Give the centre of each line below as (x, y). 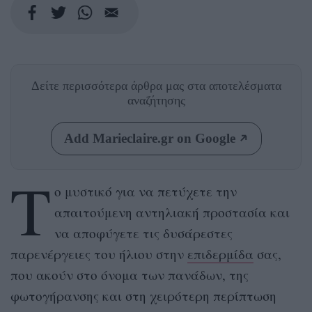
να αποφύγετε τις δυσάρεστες (143, 233)
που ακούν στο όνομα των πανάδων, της (130, 274)
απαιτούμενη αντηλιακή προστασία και (172, 212)
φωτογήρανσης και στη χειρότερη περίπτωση (143, 295)
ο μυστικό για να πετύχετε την (145, 191)
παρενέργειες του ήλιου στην (99, 253)
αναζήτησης (156, 100)
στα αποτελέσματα (234, 85)
